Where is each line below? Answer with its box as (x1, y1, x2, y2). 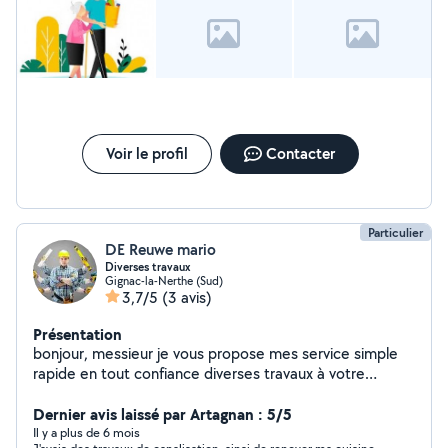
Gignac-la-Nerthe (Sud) (105, 273, 223, 288)
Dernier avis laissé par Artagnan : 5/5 (33, 403, 292, 425)
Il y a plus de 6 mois (33, 424, 140, 441)
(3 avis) (162, 287, 212, 308)
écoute (33, 383, 82, 404)
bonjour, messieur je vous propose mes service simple (33, 343, 398, 364)
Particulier (368, 224, 423, 241)
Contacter (265, 143, 335, 164)
